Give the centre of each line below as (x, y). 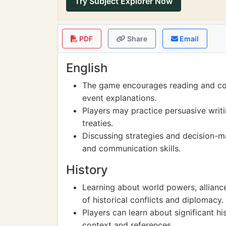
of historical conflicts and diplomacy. (153, 200)
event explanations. (119, 98)
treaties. (98, 123)
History (87, 170)
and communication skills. (131, 148)
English (87, 68)
